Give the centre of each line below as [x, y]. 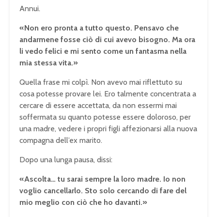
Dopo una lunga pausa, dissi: [66, 159]
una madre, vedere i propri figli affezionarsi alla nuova [108, 128]
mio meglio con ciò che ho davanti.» [83, 202]
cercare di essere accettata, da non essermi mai [98, 105]
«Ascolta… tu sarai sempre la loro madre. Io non [102, 179]
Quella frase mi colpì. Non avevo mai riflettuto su [101, 82]
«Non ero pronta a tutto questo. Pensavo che [99, 28]
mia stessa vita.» [49, 62]
